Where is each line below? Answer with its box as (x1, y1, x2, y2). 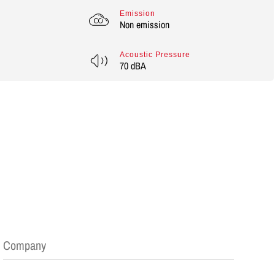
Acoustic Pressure (119, 50, 190, 59)
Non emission (119, 18, 169, 31)
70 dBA (119, 59, 146, 72)
